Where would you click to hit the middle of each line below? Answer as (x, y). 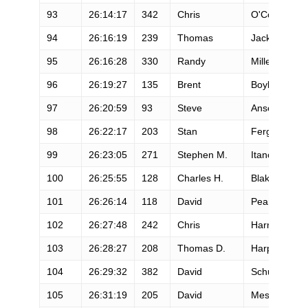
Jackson (268, 37)
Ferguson (272, 131)
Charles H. (200, 178)
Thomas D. (201, 248)
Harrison (269, 224)
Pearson (269, 201)
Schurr (265, 271)
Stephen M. (202, 154)
